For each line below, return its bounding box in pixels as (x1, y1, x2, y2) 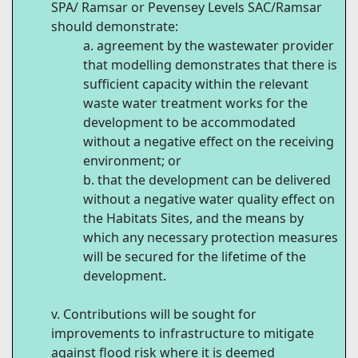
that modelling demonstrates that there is (83, 56, 337, 74)
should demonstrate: (51, 18, 178, 36)
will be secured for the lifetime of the (83, 248, 306, 266)
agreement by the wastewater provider (97, 37, 334, 55)
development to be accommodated (83, 113, 296, 132)
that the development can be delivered (97, 171, 331, 189)
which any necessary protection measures (83, 229, 338, 247)
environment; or (83, 152, 181, 170)
